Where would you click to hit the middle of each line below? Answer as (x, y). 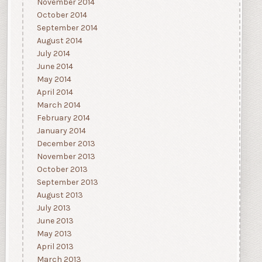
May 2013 (54, 234)
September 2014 (67, 28)
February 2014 (63, 118)
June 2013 (55, 221)
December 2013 (66, 144)
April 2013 (55, 247)
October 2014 (62, 15)
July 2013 (54, 208)
